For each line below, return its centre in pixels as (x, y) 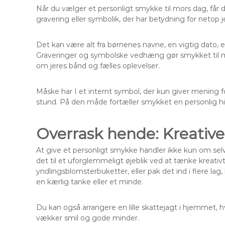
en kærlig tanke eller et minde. (90, 182)
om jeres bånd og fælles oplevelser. (98, 66)
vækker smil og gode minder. (88, 218)
